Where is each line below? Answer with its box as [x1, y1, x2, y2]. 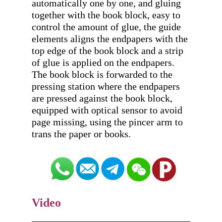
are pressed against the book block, [32, 93, 172, 104]
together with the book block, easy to [32, 9, 180, 21]
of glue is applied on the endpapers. [32, 57, 174, 68]
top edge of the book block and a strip [32, 45, 183, 56]
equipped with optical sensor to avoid [32, 105, 182, 116]
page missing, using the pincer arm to [32, 116, 183, 128]
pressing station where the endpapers [32, 81, 180, 92]
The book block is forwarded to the [32, 69, 172, 80]
